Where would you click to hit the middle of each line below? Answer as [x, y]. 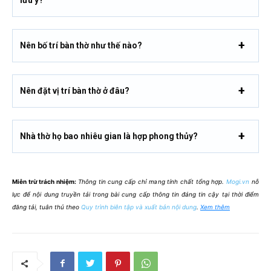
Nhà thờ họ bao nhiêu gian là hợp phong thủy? [109, 136]
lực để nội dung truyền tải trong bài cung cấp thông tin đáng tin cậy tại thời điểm [135, 194]
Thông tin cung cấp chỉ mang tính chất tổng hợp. [152, 181]
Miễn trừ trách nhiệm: [44, 181]
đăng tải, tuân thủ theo [60, 207]
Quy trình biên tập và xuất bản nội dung [139, 207]
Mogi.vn [238, 181]
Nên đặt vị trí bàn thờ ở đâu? [75, 90]
